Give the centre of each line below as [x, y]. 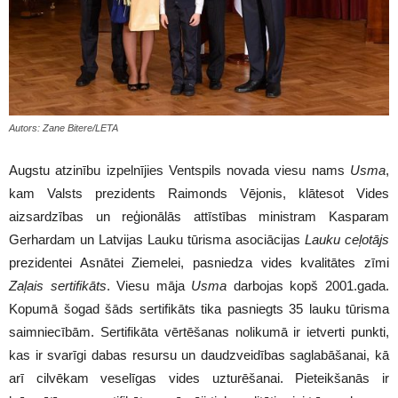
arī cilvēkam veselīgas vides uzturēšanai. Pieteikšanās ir [199, 378]
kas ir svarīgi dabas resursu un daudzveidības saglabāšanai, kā [199, 355]
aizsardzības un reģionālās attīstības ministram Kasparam [199, 217]
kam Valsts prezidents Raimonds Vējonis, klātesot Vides [199, 194]
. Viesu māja [149, 286]
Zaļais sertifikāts [58, 286]
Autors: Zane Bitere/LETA [64, 128]
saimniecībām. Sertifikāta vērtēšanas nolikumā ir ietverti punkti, [199, 332]
